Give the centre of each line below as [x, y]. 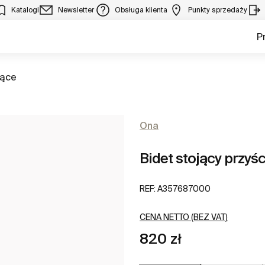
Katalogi [25, 10]
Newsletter [77, 10]
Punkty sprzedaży [218, 10]
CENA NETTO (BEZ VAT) [184, 217]
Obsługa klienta [142, 10]
